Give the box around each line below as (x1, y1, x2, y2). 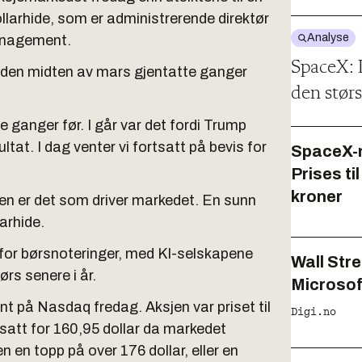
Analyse (307, 32, 349, 44)
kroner (291, 187, 343, 205)
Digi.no (291, 305, 336, 318)
